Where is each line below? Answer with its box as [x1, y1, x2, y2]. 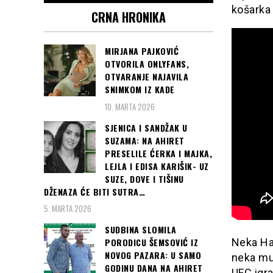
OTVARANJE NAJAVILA [105, 70, 188, 83]
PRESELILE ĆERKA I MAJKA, [105, 146, 212, 160]
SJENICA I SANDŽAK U [105, 121, 188, 134]
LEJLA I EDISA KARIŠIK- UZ [105, 159, 209, 172]
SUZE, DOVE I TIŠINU [105, 172, 184, 185]
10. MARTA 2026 [105, 100, 155, 113]
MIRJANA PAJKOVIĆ [105, 44, 179, 58]
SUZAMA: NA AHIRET [105, 133, 185, 147]
